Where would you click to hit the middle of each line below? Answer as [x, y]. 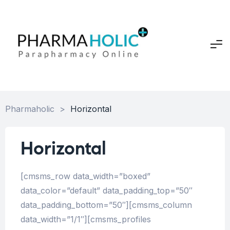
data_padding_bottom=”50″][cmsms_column [106, 205]
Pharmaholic [30, 109]
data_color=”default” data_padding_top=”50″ [107, 191]
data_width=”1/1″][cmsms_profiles [86, 219]
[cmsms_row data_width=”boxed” [85, 176]
